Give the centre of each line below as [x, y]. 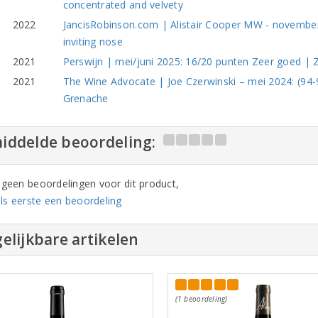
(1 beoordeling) [201, 298]
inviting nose [93, 41]
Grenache [86, 98]
